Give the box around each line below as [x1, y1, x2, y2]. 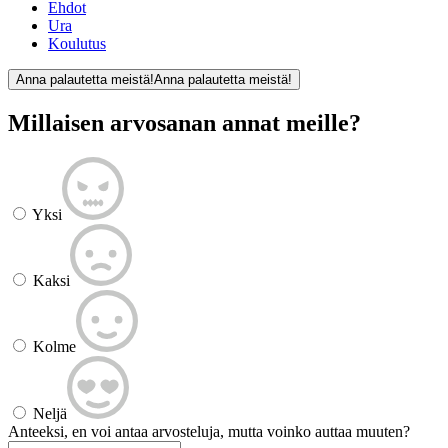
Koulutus [48, 35, 106, 53]
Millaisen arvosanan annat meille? [8, 110, 361, 137]
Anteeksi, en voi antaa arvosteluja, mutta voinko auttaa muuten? [8, 422, 410, 440]
